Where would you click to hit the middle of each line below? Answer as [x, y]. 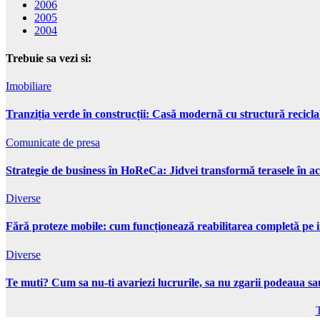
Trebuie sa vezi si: [49, 58]
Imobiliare [29, 86]
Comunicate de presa [53, 142]
